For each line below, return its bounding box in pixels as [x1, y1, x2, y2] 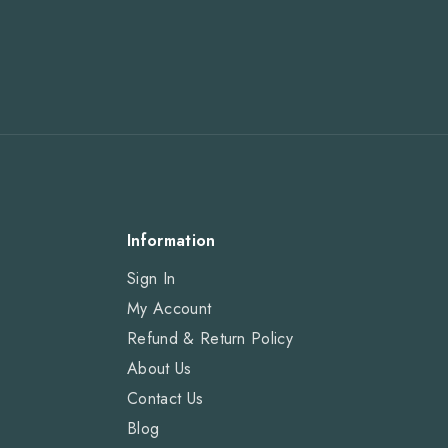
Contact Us [127, 386, 204, 410]
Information [127, 228, 216, 252]
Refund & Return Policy [127, 326, 294, 350]
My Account [127, 296, 212, 320]
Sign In [127, 266, 176, 290]
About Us [127, 356, 192, 380]
